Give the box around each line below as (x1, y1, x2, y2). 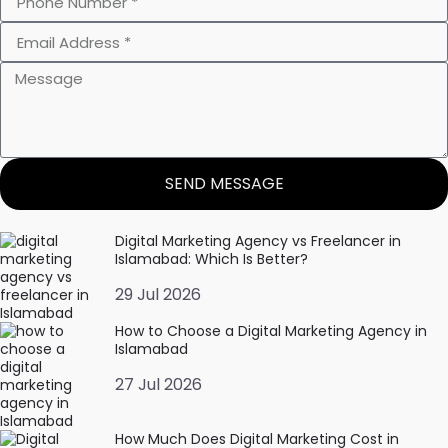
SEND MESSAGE (164, 172, 284, 195)
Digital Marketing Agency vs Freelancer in (115, 231, 402, 251)
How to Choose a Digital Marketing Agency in (115, 321, 428, 341)
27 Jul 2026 (115, 373, 203, 396)
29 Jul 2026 (115, 283, 202, 306)
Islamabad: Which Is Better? (115, 249, 309, 269)
